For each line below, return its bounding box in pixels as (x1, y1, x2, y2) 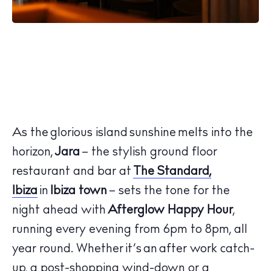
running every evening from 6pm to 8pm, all (12, 224, 247, 237)
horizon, (12, 146, 54, 159)
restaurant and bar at (12, 166, 133, 178)
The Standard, (133, 166, 211, 178)
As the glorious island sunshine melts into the (12, 127, 253, 140)
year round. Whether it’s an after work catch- (12, 243, 255, 256)
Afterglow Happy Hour (108, 204, 233, 217)
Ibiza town (48, 185, 107, 198)
